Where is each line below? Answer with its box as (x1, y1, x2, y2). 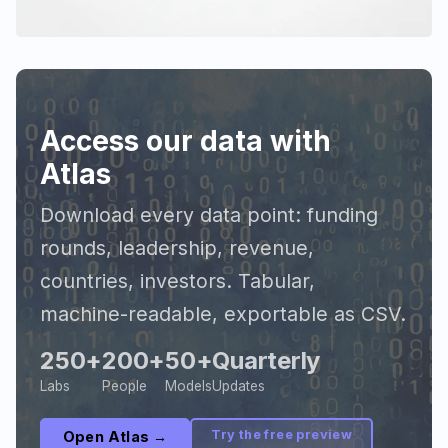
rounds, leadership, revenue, (40, 236, 314, 261)
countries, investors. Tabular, (40, 269, 315, 294)
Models (165, 377, 213, 394)
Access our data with (40, 124, 331, 159)
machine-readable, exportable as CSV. (40, 302, 406, 327)
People (102, 377, 148, 394)
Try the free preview (211, 427, 353, 443)
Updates (212, 377, 266, 394)
